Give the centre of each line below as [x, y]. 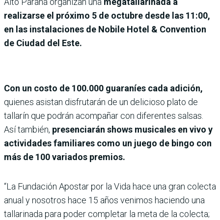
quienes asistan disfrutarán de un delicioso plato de [101, 102]
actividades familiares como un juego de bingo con [108, 143]
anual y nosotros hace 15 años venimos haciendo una [104, 200]
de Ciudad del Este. [43, 43]
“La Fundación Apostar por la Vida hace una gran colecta [110, 187]
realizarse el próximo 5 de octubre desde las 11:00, [107, 16]
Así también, [28, 130]
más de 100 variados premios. [65, 157]
